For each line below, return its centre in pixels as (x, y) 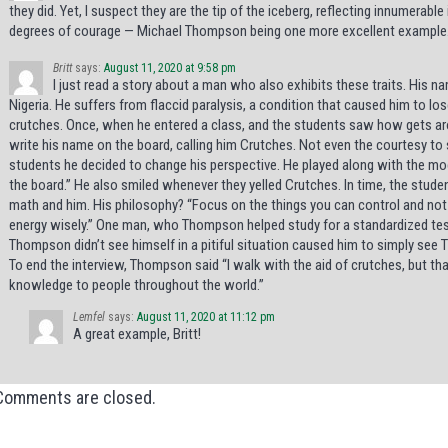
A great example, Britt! (137, 334)
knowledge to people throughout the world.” (136, 285)
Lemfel (89, 317)
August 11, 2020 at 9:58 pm (170, 68)
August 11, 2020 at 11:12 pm (206, 317)
